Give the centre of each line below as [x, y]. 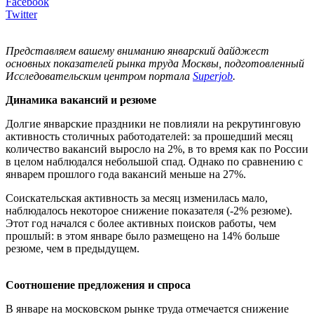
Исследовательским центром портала [99, 76]
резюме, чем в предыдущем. [73, 248]
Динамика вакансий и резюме [81, 100]
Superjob [213, 76]
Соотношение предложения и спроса [98, 285]
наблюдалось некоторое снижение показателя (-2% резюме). [149, 210]
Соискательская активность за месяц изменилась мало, [137, 198]
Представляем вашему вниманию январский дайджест [137, 50]
